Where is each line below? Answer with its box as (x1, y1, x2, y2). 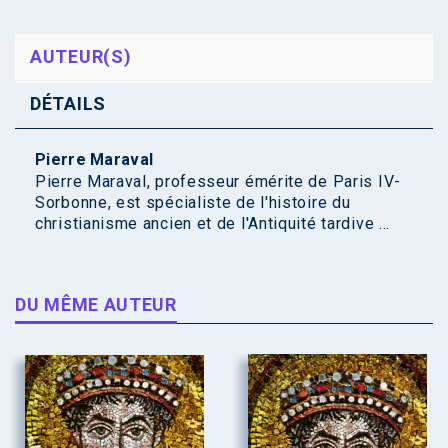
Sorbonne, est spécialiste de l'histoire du (35, 193, 351, 212)
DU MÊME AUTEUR (15, 294, 177, 315)
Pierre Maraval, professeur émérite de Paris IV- (35, 172, 401, 191)
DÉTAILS (30, 93, 106, 114)
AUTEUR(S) (30, 46, 132, 67)
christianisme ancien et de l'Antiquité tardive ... (35, 214, 391, 233)
